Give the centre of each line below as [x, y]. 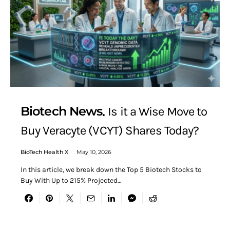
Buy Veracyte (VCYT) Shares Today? [110, 131]
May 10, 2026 [94, 152]
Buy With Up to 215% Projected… [71, 181]
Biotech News [62, 111]
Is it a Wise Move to [158, 111]
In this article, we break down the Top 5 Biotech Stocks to [111, 170]
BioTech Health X [44, 152]
